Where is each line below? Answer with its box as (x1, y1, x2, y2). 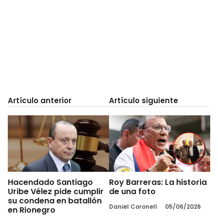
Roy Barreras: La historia (109, 177, 207, 188)
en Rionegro (8, 204, 55, 216)
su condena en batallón (8, 195, 102, 207)
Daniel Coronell (109, 202, 157, 211)
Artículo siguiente (109, 95, 178, 106)
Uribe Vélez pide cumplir (8, 186, 104, 198)
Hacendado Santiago (8, 177, 93, 188)
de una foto (109, 186, 156, 198)
